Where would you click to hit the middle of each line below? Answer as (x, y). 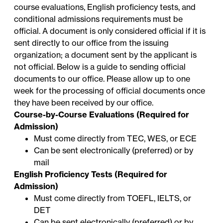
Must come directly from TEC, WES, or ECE (115, 139)
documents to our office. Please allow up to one (102, 79)
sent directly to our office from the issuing (92, 43)
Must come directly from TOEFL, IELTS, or (113, 198)
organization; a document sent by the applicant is (106, 55)
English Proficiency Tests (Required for (91, 174)
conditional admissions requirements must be (99, 19)
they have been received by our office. (84, 103)
